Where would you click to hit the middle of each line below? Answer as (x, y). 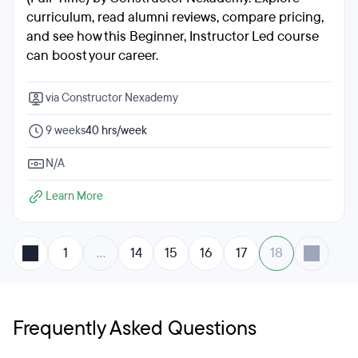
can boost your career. (92, 56)
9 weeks (66, 131)
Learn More (74, 196)
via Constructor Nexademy (112, 98)
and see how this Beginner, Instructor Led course (173, 36)
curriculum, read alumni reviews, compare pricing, (175, 17)
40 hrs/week (116, 131)
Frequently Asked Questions (135, 328)
